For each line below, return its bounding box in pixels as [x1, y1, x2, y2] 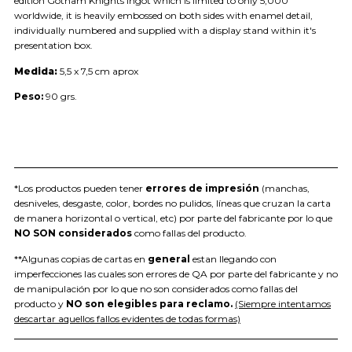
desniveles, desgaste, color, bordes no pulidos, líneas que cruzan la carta [14, 197, 331, 210]
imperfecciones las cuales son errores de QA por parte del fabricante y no [14, 267, 338, 280]
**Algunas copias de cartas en [14, 252, 148, 265]
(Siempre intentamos [235, 297, 331, 310]
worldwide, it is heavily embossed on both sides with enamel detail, [14, 9, 313, 22]
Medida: [14, 64, 60, 77]
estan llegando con [190, 252, 277, 265]
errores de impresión [145, 182, 259, 195]
